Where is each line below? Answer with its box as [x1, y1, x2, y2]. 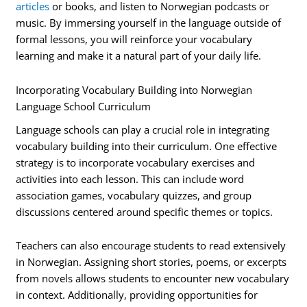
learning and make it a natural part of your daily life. [16, 49, 262, 63]
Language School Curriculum [16, 99, 151, 113]
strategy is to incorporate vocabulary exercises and [16, 155, 256, 169]
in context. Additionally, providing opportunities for [16, 288, 258, 302]
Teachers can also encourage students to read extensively [16, 238, 286, 253]
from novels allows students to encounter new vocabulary [16, 271, 290, 286]
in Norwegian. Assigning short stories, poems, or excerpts [16, 255, 287, 269]
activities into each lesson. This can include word [16, 171, 245, 186]
